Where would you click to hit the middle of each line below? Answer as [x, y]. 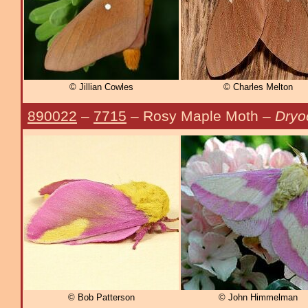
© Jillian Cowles [101, 87]
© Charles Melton [258, 87]
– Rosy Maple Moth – [201, 116]
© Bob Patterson [101, 298]
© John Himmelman [258, 298]
